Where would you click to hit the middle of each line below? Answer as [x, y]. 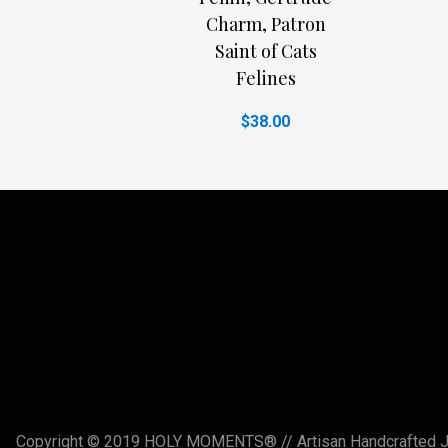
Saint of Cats [265, 51]
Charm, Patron [265, 24]
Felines [265, 78]
